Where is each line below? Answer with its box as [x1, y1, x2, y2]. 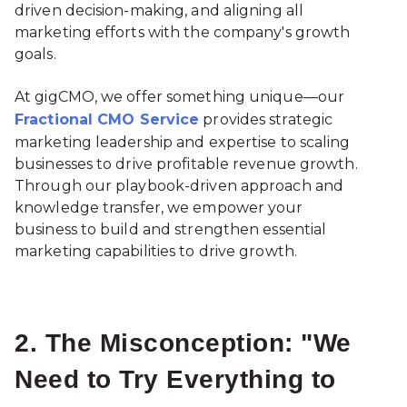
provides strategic [199, 110, 333, 128]
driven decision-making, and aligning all [15, 2, 304, 20]
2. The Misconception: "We [15, 328, 352, 357]
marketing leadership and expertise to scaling [15, 133, 351, 151]
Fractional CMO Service [15, 110, 200, 128]
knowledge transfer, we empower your [15, 198, 303, 216]
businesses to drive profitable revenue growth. [15, 154, 358, 173]
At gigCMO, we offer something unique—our [15, 87, 345, 105]
